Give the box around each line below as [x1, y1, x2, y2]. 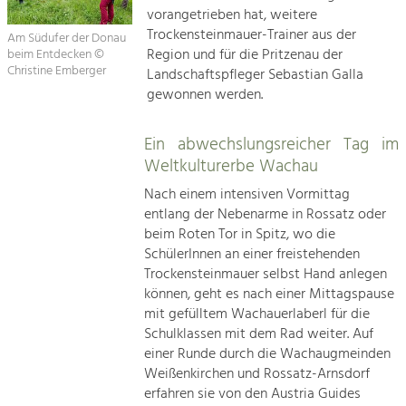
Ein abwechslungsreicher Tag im [144, 130, 399, 159]
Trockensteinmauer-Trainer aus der [147, 23, 357, 47]
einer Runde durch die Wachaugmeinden [144, 342, 391, 366]
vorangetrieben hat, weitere [147, 3, 318, 27]
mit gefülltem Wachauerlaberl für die [144, 302, 371, 326]
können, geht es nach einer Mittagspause [144, 282, 395, 306]
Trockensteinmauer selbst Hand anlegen [144, 262, 388, 286]
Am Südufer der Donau [7, 28, 126, 50]
